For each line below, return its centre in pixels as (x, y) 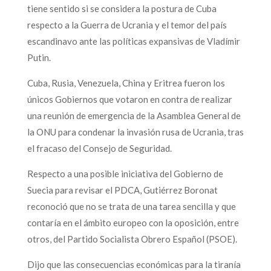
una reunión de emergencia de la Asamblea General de (134, 115)
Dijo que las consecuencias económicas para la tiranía (134, 264)
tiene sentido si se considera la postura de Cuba (122, 8)
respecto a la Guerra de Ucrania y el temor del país (127, 24)
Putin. (39, 57)
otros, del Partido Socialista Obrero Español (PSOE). (132, 239)
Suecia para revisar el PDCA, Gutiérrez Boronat (122, 190)
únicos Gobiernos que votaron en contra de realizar (129, 99)
